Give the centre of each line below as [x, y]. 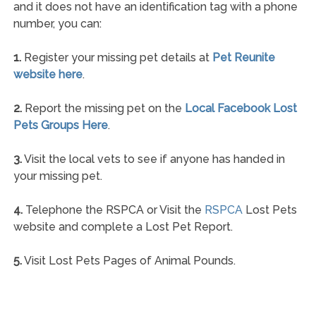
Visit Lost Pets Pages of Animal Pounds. [128, 260]
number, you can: [57, 23]
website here [48, 74]
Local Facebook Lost [241, 108]
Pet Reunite [243, 57]
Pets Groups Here [60, 125]
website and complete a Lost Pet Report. [123, 226]
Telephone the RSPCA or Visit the [113, 209]
